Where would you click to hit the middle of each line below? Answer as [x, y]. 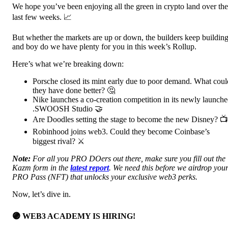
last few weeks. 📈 [42, 17]
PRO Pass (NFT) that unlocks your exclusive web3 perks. [105, 177]
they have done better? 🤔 [74, 91]
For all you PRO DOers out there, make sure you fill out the [129, 159]
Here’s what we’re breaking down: [68, 64]
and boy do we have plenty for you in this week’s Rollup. [104, 47]
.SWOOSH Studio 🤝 [68, 109]
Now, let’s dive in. [41, 194]
